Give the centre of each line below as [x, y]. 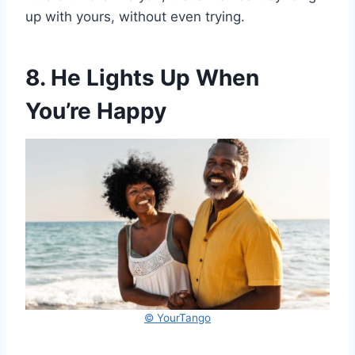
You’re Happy [96, 111]
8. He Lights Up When [142, 77]
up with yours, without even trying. [135, 16]
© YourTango [177, 317]
